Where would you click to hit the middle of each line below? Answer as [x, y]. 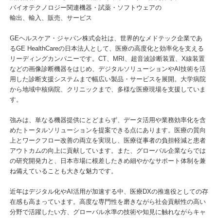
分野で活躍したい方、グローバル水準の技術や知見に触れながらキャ [108, 212]
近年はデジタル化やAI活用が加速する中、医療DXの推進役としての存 [109, 191]
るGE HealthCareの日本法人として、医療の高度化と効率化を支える [107, 48]
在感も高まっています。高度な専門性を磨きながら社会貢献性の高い [108, 202]
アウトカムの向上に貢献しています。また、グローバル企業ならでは [108, 151]
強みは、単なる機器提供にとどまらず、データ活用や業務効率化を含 [108, 120]
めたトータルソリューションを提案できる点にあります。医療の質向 [108, 130]
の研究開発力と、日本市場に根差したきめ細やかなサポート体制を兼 [108, 161]
